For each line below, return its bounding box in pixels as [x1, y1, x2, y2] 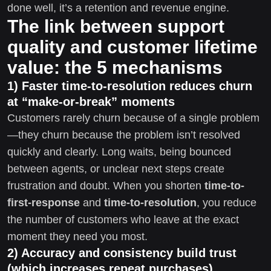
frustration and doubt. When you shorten [7, 179, 204, 192]
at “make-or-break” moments [7, 94, 175, 108]
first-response [7, 196, 80, 209]
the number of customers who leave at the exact [7, 213, 239, 226]
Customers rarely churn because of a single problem [7, 111, 260, 124]
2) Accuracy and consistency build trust [7, 246, 237, 260]
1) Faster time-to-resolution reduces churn [7, 79, 252, 93]
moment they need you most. [7, 230, 148, 243]
